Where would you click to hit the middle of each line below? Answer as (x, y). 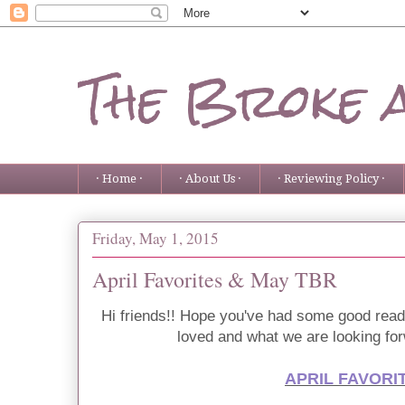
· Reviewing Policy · (332, 178)
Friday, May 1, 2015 (155, 239)
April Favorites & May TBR (215, 279)
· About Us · (211, 178)
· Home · (120, 178)
